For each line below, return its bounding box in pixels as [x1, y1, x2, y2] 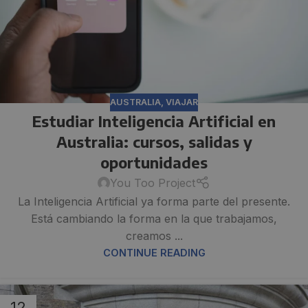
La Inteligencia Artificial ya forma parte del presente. [18, 194, 290, 208]
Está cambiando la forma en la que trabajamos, [31, 211, 277, 225]
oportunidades [100, 153, 208, 173]
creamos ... [125, 228, 183, 243]
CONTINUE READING [102, 246, 206, 258]
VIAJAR [166, 96, 198, 107]
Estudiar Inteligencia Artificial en [32, 111, 276, 131]
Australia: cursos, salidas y [56, 132, 252, 152]
